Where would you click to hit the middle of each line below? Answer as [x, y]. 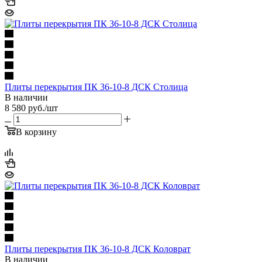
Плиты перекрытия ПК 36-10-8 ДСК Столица [96, 87]
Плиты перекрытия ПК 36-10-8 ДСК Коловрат [98, 249]
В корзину [36, 132]
